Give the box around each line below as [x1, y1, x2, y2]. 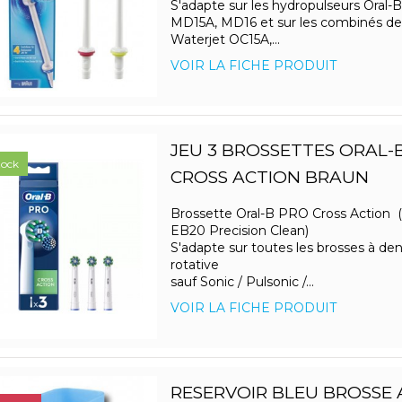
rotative [170, 257, 219, 274]
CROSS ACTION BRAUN [170, 167, 369, 188]
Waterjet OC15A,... [170, 31, 280, 48]
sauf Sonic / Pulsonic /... [170, 274, 314, 291]
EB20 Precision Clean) [170, 223, 309, 240]
